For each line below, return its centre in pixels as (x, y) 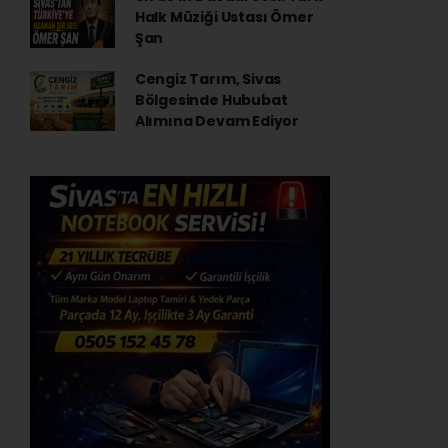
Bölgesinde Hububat (211, 100)
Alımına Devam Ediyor (216, 121)
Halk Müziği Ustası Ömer (224, 17)
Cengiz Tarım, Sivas (208, 79)
